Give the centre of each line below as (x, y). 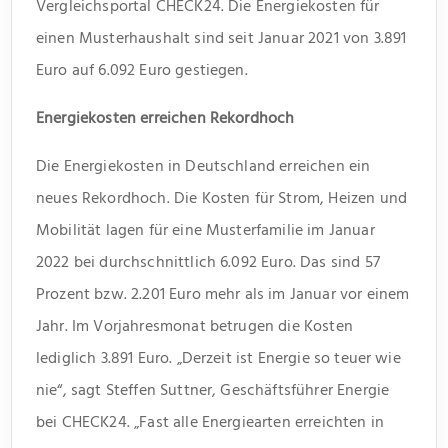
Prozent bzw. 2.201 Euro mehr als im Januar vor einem (223, 293)
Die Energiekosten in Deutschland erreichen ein (203, 165)
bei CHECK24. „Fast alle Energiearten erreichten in (210, 421)
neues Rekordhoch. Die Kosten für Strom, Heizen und (222, 197)
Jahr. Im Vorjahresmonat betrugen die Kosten (194, 325)
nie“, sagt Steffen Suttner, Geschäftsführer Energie (213, 389)
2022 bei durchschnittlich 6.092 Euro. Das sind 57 (208, 261)
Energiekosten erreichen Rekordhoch (165, 117)
